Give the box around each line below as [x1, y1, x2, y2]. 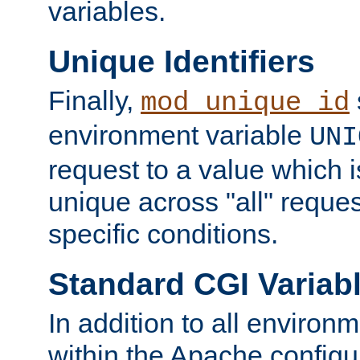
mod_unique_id [141, 88, 350, 119]
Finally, [48, 85, 141, 117]
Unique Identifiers [48, 43, 315, 79]
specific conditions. [48, 219, 278, 250]
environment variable [48, 120, 309, 151]
